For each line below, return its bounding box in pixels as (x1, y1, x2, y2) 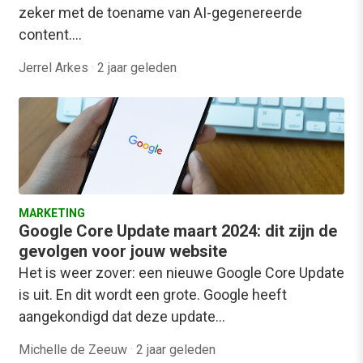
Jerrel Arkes (19, 60, 92, 76)
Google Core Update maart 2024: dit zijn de (19, 221, 337, 241)
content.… (19, 26, 82, 44)
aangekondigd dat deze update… (19, 308, 225, 326)
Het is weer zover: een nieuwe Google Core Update (19, 264, 344, 282)
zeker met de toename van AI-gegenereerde (19, 4, 302, 22)
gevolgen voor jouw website (19, 241, 227, 262)
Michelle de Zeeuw (19, 342, 130, 358)
